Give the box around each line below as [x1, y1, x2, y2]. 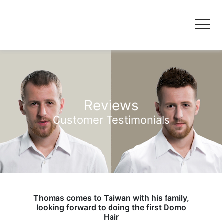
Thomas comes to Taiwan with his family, [33, 193, 189, 203]
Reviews [83, 96, 139, 113]
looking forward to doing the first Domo [36, 202, 186, 212]
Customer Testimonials [52, 113, 170, 126]
